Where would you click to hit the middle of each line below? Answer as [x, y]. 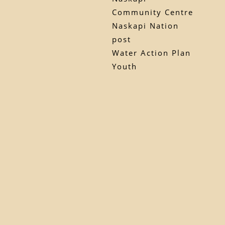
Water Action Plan [152, 52]
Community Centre [153, 12]
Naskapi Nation [146, 25]
